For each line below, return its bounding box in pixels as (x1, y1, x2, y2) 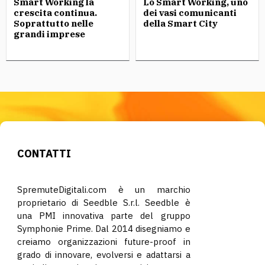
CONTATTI (17, 147, 71, 160)
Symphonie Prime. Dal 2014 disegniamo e (17, 223, 190, 234)
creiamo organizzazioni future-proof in (17, 236, 190, 247)
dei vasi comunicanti (143, 7, 237, 18)
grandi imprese (14, 28, 85, 40)
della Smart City (143, 18, 218, 29)
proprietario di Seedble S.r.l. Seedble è (17, 197, 190, 208)
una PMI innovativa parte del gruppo (17, 210, 190, 221)
